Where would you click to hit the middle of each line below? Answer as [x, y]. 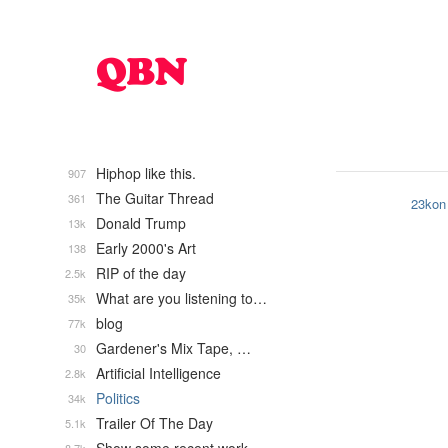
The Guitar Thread [155, 198]
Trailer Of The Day [154, 423]
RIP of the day [141, 273]
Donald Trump [141, 223]
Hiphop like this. [146, 173]
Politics [118, 398]
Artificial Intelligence [158, 373]
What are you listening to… [181, 298]
